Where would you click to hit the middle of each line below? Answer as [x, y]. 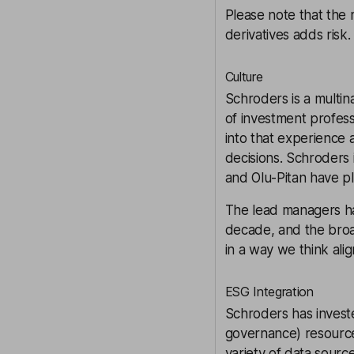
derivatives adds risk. [288, 35]
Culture [244, 77]
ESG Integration [269, 292]
